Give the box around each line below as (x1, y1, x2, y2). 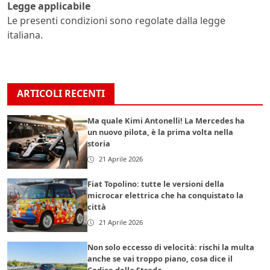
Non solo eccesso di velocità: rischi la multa (87, 242, 255, 253)
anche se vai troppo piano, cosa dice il (87, 253, 233, 265)
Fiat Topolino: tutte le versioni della (87, 178, 225, 190)
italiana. (7, 28, 43, 42)
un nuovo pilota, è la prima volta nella (87, 127, 234, 138)
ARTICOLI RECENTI (17, 87, 105, 101)
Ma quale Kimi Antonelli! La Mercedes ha (87, 115, 245, 127)
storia (87, 138, 111, 149)
